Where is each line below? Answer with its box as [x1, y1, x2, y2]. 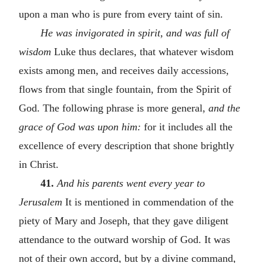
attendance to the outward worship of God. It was [19, 233, 230, 245]
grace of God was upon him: [19, 120, 144, 133]
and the [208, 102, 240, 114]
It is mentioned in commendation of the [62, 195, 234, 208]
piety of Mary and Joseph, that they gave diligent [19, 214, 228, 227]
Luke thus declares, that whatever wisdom [51, 45, 234, 58]
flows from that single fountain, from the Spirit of [19, 83, 231, 95]
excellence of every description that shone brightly [19, 139, 234, 151]
